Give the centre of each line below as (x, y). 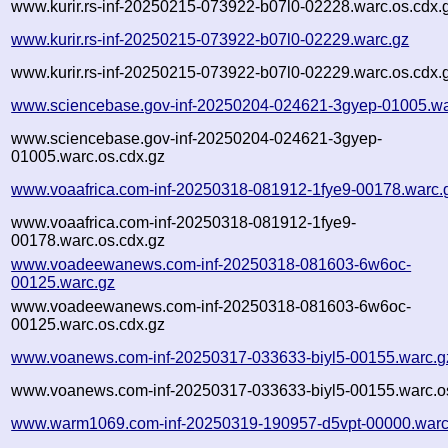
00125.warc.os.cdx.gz (88, 324)
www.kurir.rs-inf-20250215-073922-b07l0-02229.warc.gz (210, 39)
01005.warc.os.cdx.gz (88, 156)
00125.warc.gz (63, 282)
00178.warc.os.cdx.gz (88, 240)
